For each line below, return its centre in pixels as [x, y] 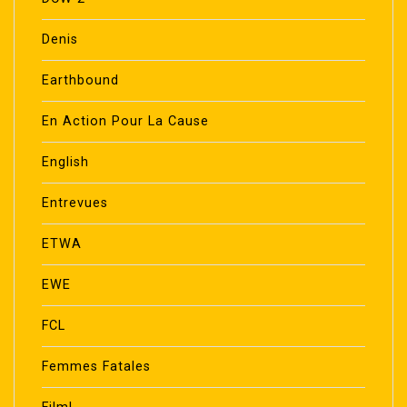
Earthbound [80, 80]
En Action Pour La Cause [125, 121]
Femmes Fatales [96, 366]
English [65, 162]
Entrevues [75, 203]
